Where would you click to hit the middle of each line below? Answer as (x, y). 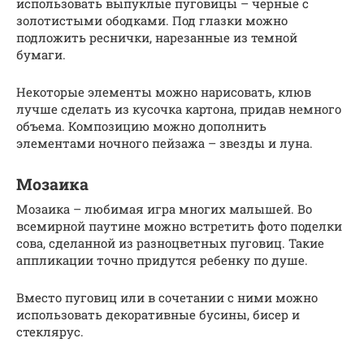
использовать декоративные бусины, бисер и (158, 314)
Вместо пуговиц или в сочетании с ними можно (167, 297)
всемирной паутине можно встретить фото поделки (179, 225)
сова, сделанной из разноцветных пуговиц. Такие (170, 243)
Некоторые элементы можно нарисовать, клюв (164, 91)
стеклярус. (50, 331)
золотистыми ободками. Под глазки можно (152, 20)
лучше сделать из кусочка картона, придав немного (179, 108)
